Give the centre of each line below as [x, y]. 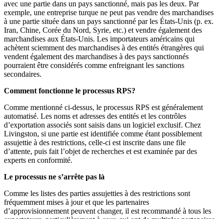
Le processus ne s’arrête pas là [54, 177]
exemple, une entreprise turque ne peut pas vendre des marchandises [109, 13]
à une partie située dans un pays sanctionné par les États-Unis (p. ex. [109, 22]
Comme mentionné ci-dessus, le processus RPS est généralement [103, 108]
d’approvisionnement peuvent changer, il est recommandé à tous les [108, 211]
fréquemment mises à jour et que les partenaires [77, 202]
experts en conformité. [38, 160]
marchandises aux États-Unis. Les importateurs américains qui [99, 39]
